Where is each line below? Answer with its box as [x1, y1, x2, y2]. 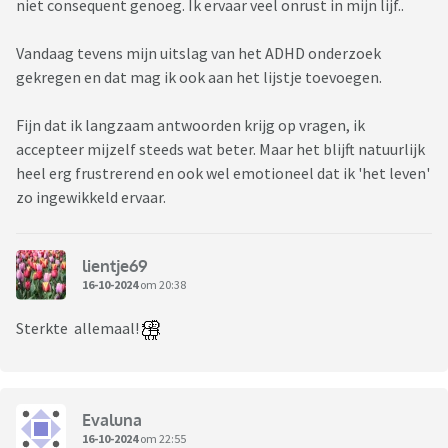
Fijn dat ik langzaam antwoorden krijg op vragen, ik [16, 115, 365, 136]
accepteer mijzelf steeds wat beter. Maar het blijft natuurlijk [16, 139, 425, 160]
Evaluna [82, 409, 142, 430]
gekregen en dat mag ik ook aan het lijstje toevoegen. [16, 67, 385, 88]
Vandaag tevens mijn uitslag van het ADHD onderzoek [16, 43, 381, 64]
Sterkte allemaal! [16, 318, 142, 339]
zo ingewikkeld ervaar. [16, 187, 169, 208]
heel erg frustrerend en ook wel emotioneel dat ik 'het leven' [16, 163, 430, 184]
